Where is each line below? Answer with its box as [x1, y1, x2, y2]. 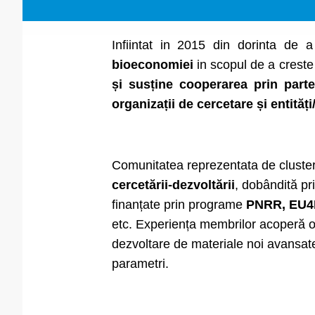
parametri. [111, 257, 169, 271]
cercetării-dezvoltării [111, 178, 235, 192]
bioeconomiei [111, 58, 193, 72]
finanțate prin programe [111, 198, 246, 212]
